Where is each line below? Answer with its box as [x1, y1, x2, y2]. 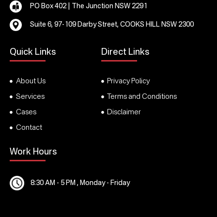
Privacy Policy [107, 77, 150, 85]
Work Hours [10, 148, 57, 157]
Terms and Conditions [107, 93, 177, 101]
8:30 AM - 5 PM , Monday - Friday [30, 179, 130, 186]
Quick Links [10, 48, 56, 57]
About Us [15, 77, 46, 85]
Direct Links [101, 48, 149, 57]
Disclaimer [107, 108, 141, 116]
